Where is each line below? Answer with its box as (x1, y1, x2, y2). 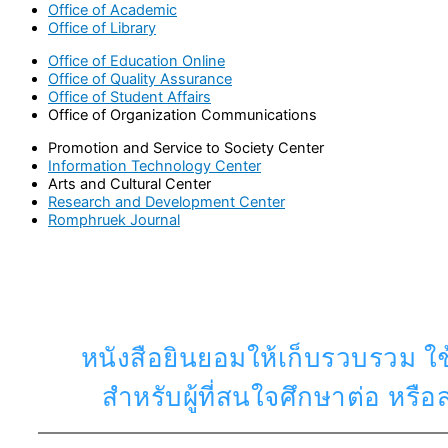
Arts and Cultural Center (48, 174, 211, 193)
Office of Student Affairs (48, 87, 211, 106)
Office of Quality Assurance (48, 69, 232, 88)
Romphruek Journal (48, 210, 180, 229)
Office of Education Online (48, 51, 225, 70)
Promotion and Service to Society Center (48, 138, 324, 157)
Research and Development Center (48, 192, 285, 211)
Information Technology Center (48, 156, 261, 175)
